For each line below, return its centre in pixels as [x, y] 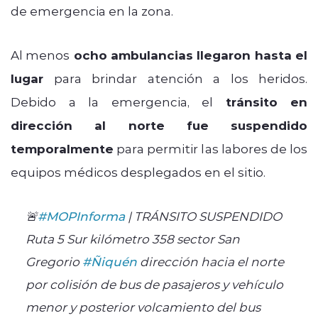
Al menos [40, 54]
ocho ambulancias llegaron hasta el [189, 55]
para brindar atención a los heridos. [175, 78]
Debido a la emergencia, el [118, 101]
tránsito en [266, 102]
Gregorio [54, 261]
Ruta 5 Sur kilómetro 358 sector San [132, 238]
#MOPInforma [81, 215]
